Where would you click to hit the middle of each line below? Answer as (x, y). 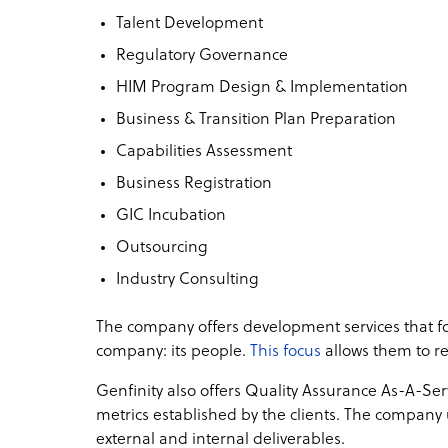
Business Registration (194, 183)
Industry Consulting (187, 279)
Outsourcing (162, 247)
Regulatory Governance (202, 55)
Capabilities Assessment (204, 151)
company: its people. (173, 351)
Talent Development (189, 23)
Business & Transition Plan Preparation (256, 119)
